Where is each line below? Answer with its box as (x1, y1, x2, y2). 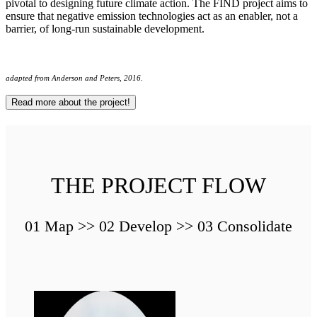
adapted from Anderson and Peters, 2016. (6, 74, 143, 83)
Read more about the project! (11, 97, 130, 108)
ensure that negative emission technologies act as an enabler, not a (6, 10, 298, 23)
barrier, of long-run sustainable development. (6, 23, 204, 35)
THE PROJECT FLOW (51, 172, 266, 198)
